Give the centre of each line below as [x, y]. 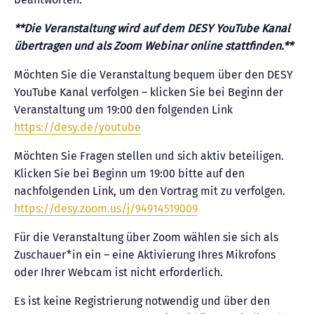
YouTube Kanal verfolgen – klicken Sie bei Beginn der [149, 92]
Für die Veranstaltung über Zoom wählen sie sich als [146, 237]
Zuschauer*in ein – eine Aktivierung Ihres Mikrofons [145, 254]
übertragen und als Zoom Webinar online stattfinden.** [153, 46]
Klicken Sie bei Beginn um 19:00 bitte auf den [129, 173]
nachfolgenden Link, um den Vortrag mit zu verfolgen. [150, 191]
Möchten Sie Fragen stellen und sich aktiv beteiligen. [149, 156]
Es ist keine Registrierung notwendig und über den [142, 301]
